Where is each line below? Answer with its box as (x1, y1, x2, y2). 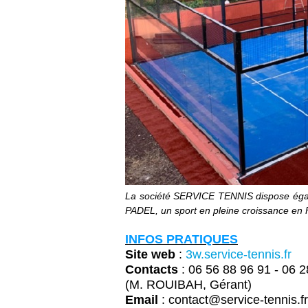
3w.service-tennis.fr (186, 247, 291, 261)
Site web (125, 247, 179, 261)
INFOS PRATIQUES (125, 232, 238, 246)
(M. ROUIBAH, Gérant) (125, 278, 255, 291)
